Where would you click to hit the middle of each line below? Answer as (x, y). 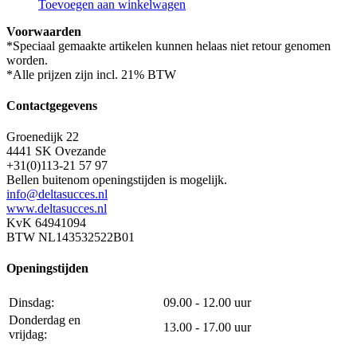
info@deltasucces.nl (57, 194)
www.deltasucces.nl (57, 209)
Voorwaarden (44, 31)
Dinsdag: (31, 302)
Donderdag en (45, 320)
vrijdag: (28, 334)
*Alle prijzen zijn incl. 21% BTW (91, 74)
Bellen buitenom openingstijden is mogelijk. (117, 180)
